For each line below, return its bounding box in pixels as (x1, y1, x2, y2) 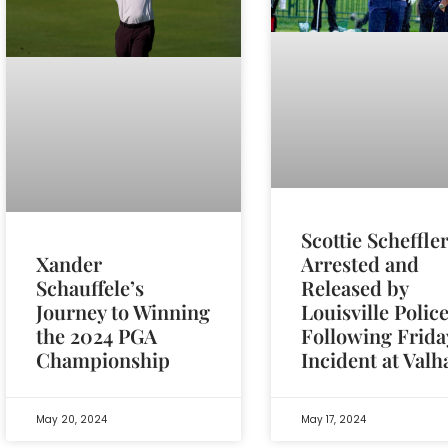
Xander (36, 250, 102, 278)
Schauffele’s (36, 274, 144, 302)
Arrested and (301, 249, 420, 277)
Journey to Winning (36, 298, 210, 326)
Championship (36, 346, 170, 374)
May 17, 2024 (301, 412, 367, 428)
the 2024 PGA (36, 322, 157, 350)
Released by (301, 273, 409, 301)
